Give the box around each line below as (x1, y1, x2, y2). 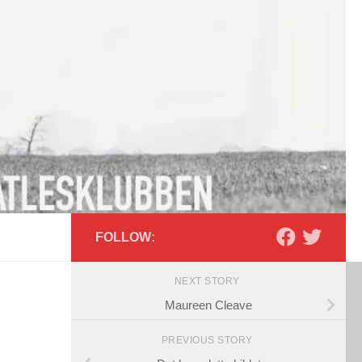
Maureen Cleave (165, 297, 252, 312)
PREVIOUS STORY (161, 335, 256, 347)
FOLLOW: (95, 230, 155, 245)
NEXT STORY (174, 276, 243, 288)
